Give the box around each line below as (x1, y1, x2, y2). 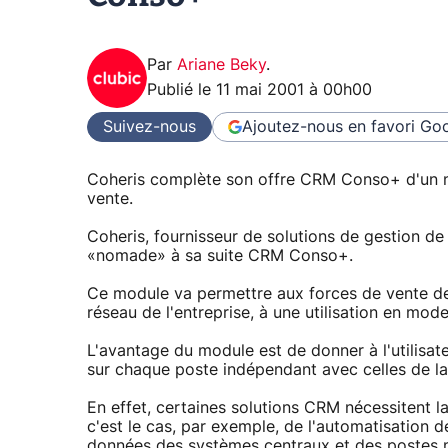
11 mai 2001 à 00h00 (216, 82, 372, 99)
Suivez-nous (103, 118, 196, 135)
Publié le (147, 82, 216, 99)
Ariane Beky (177, 57, 266, 74)
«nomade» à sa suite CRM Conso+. (87, 248, 353, 265)
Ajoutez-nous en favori (242, 118, 415, 135)
